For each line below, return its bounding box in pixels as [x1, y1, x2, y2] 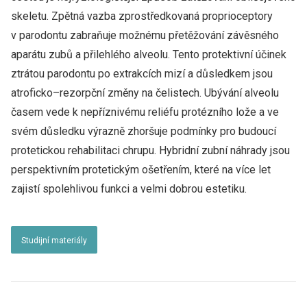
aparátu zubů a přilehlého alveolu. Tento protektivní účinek [11, 48, 286, 61]
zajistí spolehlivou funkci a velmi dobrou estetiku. [11, 182, 247, 195]
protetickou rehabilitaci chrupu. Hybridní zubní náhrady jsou [11, 144, 290, 157]
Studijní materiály [21, 236, 87, 245]
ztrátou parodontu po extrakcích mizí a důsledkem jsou [11, 67, 273, 80]
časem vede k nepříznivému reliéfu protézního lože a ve [11, 106, 279, 119]
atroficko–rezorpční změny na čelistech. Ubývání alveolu [11, 86, 279, 99]
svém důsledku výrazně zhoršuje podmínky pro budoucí [11, 125, 276, 138]
